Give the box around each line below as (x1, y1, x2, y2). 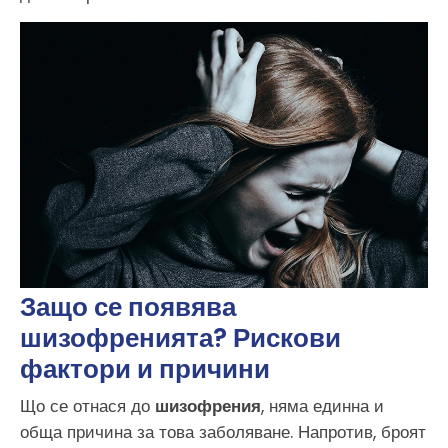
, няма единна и (261, 394, 384, 419)
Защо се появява (20, 289, 236, 326)
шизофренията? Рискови (20, 320, 341, 357)
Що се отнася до (20, 394, 155, 419)
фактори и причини (20, 351, 270, 388)
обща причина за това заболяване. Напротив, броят (20, 420, 426, 445)
